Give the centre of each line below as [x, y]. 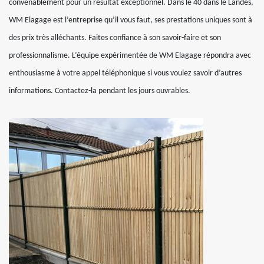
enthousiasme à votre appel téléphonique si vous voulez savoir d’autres [125, 73]
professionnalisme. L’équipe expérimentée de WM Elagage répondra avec [130, 56]
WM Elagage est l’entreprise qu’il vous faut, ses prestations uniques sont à [131, 20]
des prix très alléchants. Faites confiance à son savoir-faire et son [115, 38]
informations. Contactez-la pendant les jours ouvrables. [100, 91]
